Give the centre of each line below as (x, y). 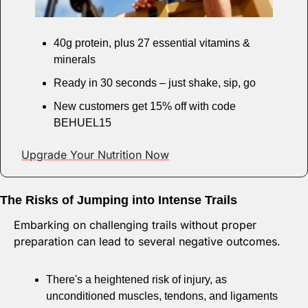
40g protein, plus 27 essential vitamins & (152, 43)
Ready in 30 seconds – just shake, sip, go (155, 83)
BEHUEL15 (82, 123)
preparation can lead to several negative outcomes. (149, 242)
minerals (75, 60)
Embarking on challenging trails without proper (135, 225)
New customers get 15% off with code (145, 107)
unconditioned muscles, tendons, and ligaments (162, 296)
